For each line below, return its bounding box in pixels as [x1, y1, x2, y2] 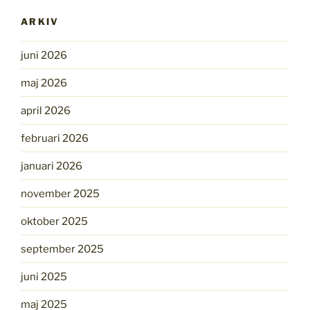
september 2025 [21, 242, 104, 255]
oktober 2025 [21, 215, 88, 228]
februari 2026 [21, 131, 89, 145]
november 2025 [21, 187, 100, 200]
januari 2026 [21, 159, 82, 172]
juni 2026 [21, 48, 67, 62]
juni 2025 [21, 270, 67, 283]
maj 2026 [21, 76, 67, 89]
